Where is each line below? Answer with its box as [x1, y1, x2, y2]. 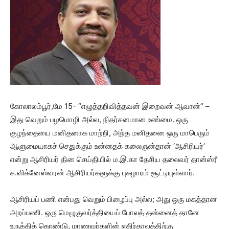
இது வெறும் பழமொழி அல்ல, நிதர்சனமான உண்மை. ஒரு [10, 114, 188, 124]
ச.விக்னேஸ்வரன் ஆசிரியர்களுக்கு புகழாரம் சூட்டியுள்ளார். [10, 167, 195, 177]
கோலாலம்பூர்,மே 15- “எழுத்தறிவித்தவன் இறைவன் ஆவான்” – [10, 101, 210, 111]
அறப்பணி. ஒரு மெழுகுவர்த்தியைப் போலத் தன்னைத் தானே [10, 207, 199, 217]
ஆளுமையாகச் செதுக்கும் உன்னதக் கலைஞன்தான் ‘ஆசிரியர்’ [10, 141, 205, 151]
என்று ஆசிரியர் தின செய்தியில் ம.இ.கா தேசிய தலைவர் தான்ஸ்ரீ [10, 154, 217, 164]
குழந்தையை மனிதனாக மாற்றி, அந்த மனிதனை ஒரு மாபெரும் [10, 127, 210, 138]
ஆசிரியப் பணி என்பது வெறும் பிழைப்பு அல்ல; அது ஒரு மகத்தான [10, 194, 217, 204]
